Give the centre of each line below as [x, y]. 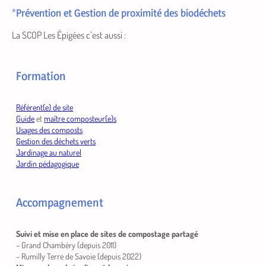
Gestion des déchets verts [56, 141]
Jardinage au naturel [49, 153]
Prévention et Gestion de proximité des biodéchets [121, 13]
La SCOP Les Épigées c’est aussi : [69, 35]
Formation [41, 76]
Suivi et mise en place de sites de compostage [93, 234]
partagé [185, 234]
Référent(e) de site [45, 107]
